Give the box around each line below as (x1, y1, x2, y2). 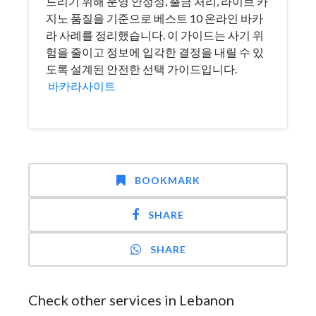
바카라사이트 (48, 79, 116, 92)
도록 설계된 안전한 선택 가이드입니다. (46, 62, 237, 75)
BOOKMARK (134, 174, 200, 186)
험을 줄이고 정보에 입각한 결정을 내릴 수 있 (46, 45, 264, 59)
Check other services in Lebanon (28, 291, 234, 308)
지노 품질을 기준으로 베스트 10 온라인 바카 (46, 11, 263, 25)
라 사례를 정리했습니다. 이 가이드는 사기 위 (46, 28, 264, 42)
